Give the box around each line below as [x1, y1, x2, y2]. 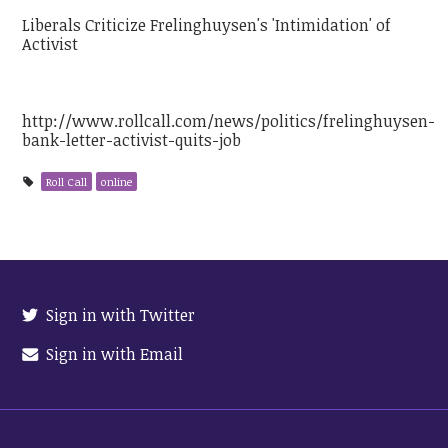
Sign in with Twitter [41, 304, 195, 327]
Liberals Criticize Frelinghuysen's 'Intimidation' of [22, 14, 392, 37]
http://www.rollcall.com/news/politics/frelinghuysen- [22, 109, 436, 132]
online [100, 174, 132, 190]
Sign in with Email [41, 343, 183, 366]
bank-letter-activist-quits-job [22, 128, 242, 151]
